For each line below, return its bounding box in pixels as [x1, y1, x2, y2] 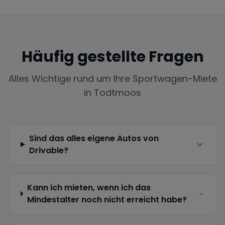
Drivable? [29, 144, 68, 156]
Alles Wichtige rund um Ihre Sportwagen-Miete [8, 72, 217, 85]
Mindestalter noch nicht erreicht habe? [27, 193, 187, 205]
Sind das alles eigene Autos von [29, 132, 159, 144]
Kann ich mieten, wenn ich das [27, 181, 151, 193]
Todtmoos [94, 86, 141, 99]
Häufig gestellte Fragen [21, 46, 204, 67]
